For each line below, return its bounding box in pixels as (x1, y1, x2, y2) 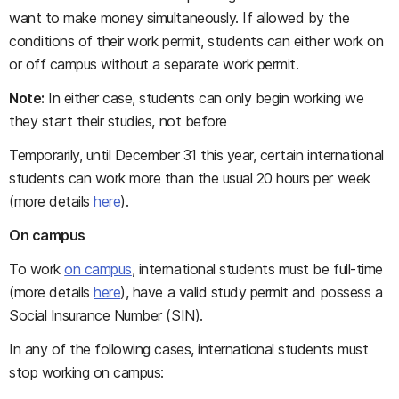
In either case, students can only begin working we (44, 89, 364, 107)
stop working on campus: (9, 363, 164, 381)
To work (9, 260, 65, 278)
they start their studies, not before (9, 112, 227, 130)
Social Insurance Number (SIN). (9, 306, 203, 324)
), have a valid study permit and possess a (120, 283, 383, 301)
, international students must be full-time (131, 260, 383, 278)
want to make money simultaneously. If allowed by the (9, 9, 350, 27)
